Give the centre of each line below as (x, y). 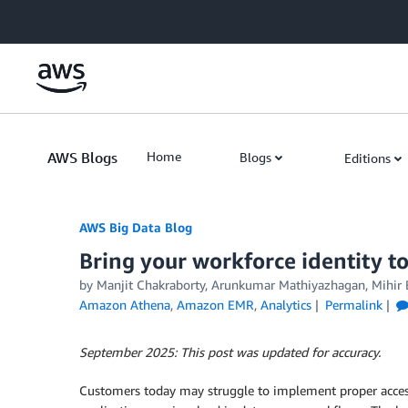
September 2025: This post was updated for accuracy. (230, 352)
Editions (367, 158)
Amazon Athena (125, 305)
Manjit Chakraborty (151, 285)
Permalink (353, 305)
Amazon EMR (215, 305)
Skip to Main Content (69, 18)
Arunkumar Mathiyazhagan (288, 285)
